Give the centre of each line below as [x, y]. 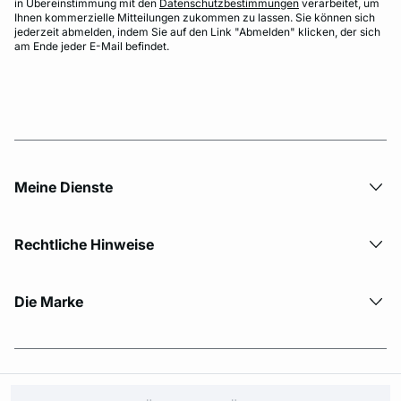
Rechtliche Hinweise [84, 244]
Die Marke [49, 302]
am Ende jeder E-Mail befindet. [92, 46]
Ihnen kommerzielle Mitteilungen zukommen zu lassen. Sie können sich [195, 17]
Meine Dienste [64, 187]
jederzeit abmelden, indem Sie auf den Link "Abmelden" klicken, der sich [197, 32]
